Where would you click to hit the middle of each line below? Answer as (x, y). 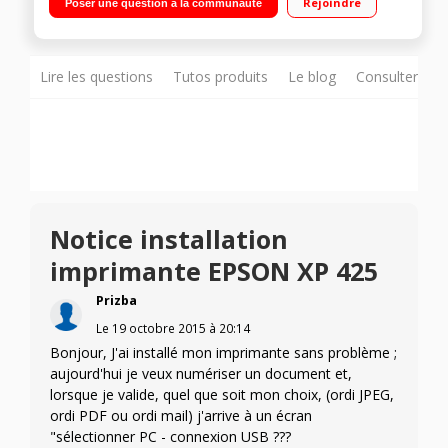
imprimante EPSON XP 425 (214, 271)
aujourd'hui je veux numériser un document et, (201, 374)
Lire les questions (96, 77)
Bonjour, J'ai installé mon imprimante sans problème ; (223, 353)
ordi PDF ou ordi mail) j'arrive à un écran (181, 416)
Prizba (116, 301)
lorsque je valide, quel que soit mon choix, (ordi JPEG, (222, 395)
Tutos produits (220, 77)
